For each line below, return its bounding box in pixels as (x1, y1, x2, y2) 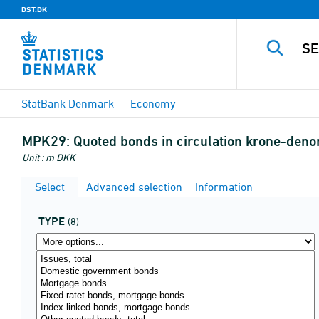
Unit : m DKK (22, 151, 75, 163)
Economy (130, 97, 176, 110)
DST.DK (21, 4, 47, 14)
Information (192, 180, 253, 193)
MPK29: (22, 132, 70, 150)
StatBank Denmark (21, 97, 114, 110)
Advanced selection (83, 180, 182, 193)
